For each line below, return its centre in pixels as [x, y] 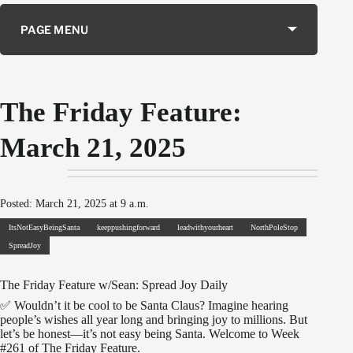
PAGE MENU [55, 29]
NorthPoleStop [274, 228]
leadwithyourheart [205, 228]
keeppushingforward [128, 228]
